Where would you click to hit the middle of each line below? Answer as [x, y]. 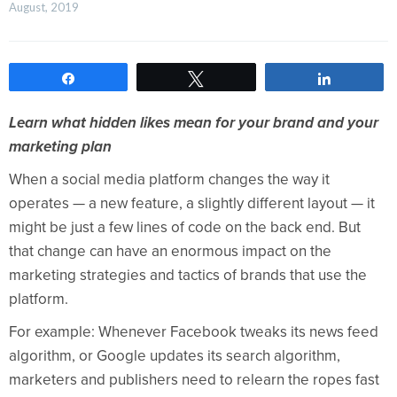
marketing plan [60, 146]
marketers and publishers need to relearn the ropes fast [194, 379]
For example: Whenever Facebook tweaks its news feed [194, 331]
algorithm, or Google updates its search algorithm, [175, 355]
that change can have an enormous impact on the [170, 251]
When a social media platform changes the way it [169, 179]
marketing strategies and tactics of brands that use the [188, 275]
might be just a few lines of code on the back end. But [185, 227]
